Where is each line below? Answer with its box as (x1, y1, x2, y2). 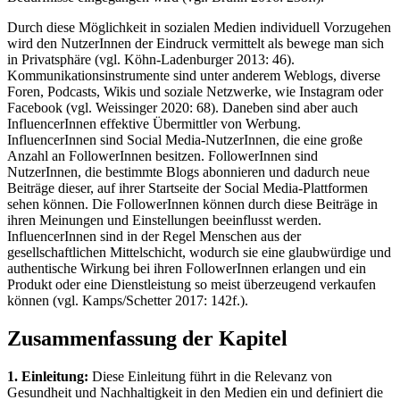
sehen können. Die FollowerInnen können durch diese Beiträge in (7, 196, 378, 212)
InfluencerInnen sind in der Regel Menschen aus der (7, 229, 301, 245)
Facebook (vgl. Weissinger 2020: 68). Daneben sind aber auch (7, 100, 358, 116)
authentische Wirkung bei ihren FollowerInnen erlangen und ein (7, 261, 366, 277)
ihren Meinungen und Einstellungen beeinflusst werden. (7, 212, 321, 229)
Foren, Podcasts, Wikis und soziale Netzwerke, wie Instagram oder (7, 84, 383, 100)
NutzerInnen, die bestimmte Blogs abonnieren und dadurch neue (7, 164, 370, 180)
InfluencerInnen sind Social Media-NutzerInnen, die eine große (7, 132, 362, 148)
